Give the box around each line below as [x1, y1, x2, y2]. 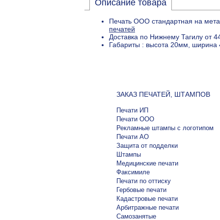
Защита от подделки [116, 142, 178, 150]
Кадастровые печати [116, 195, 178, 203]
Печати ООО [116, 115, 154, 123]
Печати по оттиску [116, 177, 171, 185]
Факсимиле [116, 168, 150, 176]
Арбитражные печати [116, 204, 179, 212]
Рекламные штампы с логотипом [116, 124, 214, 132]
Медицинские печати [116, 160, 178, 167]
